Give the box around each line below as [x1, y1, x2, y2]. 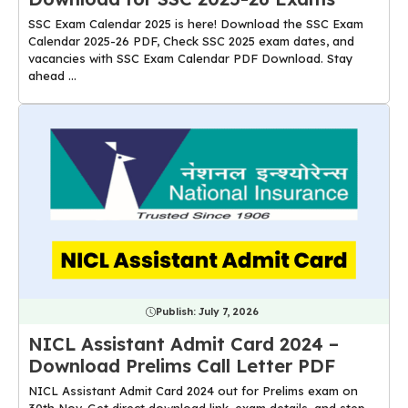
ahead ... [28, 68, 76, 84]
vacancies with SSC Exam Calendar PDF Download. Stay [28, 51, 353, 66]
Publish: [155, 305, 199, 319]
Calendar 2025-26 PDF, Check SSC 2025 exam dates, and [28, 34, 354, 49]
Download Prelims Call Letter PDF [28, 354, 335, 378]
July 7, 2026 [198, 305, 259, 319]
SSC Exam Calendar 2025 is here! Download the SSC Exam [28, 16, 363, 32]
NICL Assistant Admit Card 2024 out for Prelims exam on [28, 383, 358, 399]
